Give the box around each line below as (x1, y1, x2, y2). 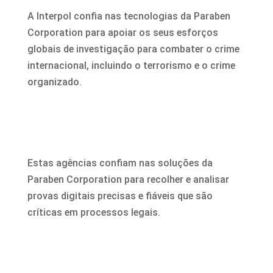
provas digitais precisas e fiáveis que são (27, 190, 213, 202)
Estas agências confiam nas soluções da (27, 157, 213, 169)
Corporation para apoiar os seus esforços (27, 27, 218, 39)
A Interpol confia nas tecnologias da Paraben (27, 10, 230, 23)
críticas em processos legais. (27, 207, 160, 219)
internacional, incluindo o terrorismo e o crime (27, 60, 235, 72)
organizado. (27, 76, 82, 88)
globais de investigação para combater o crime (27, 43, 239, 55)
